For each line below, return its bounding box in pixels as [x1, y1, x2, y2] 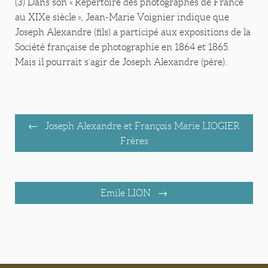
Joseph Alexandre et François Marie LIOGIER [42, 120, 240, 131]
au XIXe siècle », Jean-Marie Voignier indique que [15, 12, 229, 23]
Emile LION [100, 188, 153, 198]
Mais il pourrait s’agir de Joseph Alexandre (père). [15, 57, 227, 68]
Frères [120, 135, 148, 146]
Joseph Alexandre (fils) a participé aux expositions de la [15, 27, 251, 38]
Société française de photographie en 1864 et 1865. [15, 42, 230, 53]
